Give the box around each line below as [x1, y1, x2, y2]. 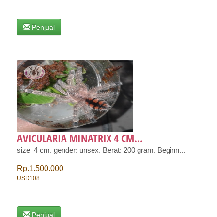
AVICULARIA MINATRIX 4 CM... [17, 130, 143, 145]
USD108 [17, 175, 40, 182]
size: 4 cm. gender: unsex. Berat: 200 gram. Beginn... [17, 146, 185, 154]
